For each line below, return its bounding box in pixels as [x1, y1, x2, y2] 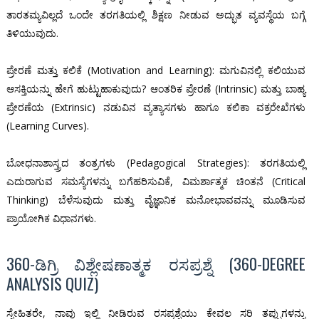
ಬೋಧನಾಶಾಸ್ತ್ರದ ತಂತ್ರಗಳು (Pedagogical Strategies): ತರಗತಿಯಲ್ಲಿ [6, 156, 306, 170]
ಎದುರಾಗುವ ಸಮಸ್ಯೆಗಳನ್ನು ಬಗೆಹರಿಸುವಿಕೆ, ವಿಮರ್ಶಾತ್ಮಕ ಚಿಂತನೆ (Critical [6, 174, 306, 189]
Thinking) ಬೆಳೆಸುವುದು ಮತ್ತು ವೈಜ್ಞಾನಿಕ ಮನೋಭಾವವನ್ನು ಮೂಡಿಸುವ [6, 193, 306, 207]
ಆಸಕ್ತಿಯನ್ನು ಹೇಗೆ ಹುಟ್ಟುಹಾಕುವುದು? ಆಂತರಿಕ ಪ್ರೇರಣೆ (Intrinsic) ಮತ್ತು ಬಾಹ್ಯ [6, 82, 306, 96]
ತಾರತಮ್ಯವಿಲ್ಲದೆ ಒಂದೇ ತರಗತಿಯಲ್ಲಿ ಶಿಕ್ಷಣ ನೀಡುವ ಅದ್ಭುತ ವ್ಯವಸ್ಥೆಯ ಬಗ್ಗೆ [6, 8, 306, 22]
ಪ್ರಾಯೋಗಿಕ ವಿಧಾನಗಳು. [6, 211, 96, 226]
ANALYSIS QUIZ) [6, 272, 98, 296]
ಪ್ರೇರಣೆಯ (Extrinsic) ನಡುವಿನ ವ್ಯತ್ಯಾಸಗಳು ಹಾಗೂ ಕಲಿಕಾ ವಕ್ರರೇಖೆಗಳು [6, 100, 306, 115]
